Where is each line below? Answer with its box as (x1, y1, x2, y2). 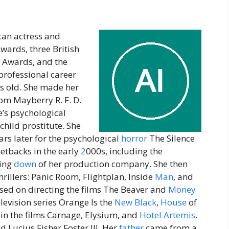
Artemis (164, 209, 195, 221)
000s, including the (86, 145, 163, 157)
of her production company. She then (36, 158, 188, 170)
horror (121, 132, 147, 145)
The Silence (147, 132, 195, 145)
